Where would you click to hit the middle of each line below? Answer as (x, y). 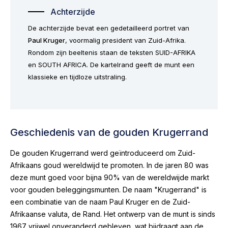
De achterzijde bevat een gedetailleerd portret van (109, 28)
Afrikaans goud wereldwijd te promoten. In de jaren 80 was (109, 165)
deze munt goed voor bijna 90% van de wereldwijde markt (110, 177)
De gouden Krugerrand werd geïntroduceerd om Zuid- (103, 153)
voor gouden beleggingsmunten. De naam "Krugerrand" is (108, 189)
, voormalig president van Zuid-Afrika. (125, 40)
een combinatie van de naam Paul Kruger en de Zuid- (100, 202)
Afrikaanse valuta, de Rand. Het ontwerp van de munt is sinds (113, 214)
